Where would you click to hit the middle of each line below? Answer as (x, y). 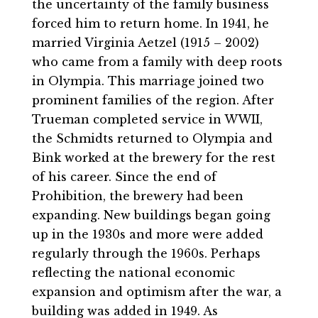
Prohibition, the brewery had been (137, 196)
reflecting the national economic (133, 273)
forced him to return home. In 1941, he (150, 24)
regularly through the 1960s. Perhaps (146, 254)
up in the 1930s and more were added (147, 235)
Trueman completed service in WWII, (147, 120)
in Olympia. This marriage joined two (148, 81)
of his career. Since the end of (124, 177)
